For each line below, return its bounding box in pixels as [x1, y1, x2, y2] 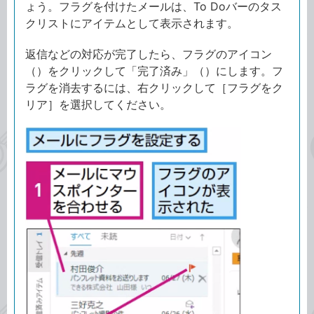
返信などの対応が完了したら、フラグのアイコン [25, 46, 272, 61]
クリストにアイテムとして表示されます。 [25, 15, 238, 30]
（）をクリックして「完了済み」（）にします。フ [25, 63, 283, 78]
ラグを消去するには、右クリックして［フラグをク [25, 80, 283, 95]
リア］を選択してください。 [25, 97, 171, 111]
